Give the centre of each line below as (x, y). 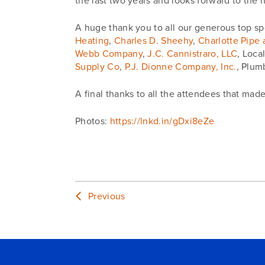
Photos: (92, 121)
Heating (92, 41)
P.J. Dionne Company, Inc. (180, 67)
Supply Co (97, 67)
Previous (104, 196)
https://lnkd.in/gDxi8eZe (162, 121)
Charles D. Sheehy (153, 41)
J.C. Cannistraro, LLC (193, 54)
